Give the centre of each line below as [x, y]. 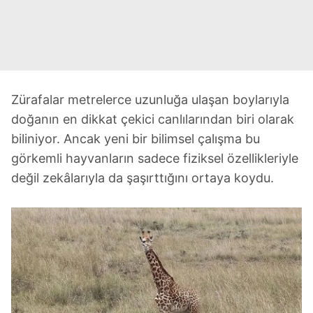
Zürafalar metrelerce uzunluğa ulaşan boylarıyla [150, 100]
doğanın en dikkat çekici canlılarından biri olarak [153, 119]
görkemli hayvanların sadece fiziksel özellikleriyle [155, 158]
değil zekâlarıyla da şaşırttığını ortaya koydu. [143, 178]
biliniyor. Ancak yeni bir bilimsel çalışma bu [136, 139]
